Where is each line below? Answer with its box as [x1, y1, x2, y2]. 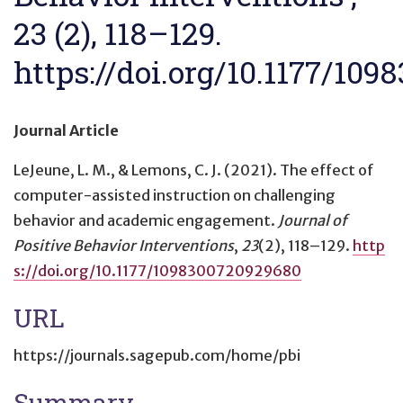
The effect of [280, 160, 374, 179]
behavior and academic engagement [13, 210, 271, 229]
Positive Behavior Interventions [13, 236, 234, 255]
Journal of [278, 210, 347, 229]
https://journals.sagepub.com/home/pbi [13, 345, 300, 364]
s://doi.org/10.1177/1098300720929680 [13, 261, 301, 280]
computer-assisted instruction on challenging [13, 185, 336, 204]
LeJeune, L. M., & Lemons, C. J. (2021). [13, 160, 280, 179]
